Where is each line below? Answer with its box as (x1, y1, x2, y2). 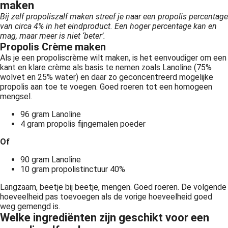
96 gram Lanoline (20, 109, 81, 119)
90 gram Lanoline (20, 155, 81, 164)
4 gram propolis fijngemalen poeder (20, 119, 146, 129)
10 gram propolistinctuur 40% (20, 164, 125, 174)
